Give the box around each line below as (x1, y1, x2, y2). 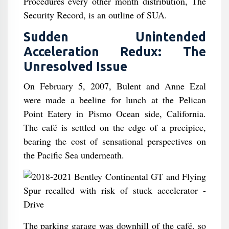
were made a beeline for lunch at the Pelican (23, 94, 206, 106)
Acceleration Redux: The (23, 44, 206, 59)
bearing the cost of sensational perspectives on (23, 135, 206, 147)
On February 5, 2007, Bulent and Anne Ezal (23, 80, 206, 92)
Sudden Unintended (23, 30, 206, 44)
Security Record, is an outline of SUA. (23, 9, 167, 21)
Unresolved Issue (23, 59, 127, 74)
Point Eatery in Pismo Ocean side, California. (23, 107, 206, 120)
